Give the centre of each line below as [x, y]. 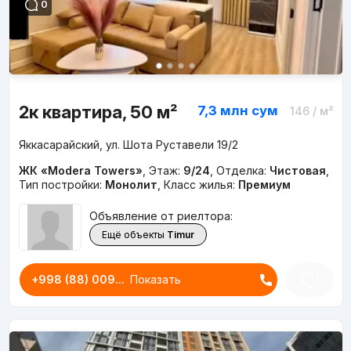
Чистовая [297, 171]
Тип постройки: [62, 185]
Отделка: [242, 171]
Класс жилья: [201, 185]
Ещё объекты [133, 234]
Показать [155, 280]
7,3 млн [223, 111]
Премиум [264, 185]
